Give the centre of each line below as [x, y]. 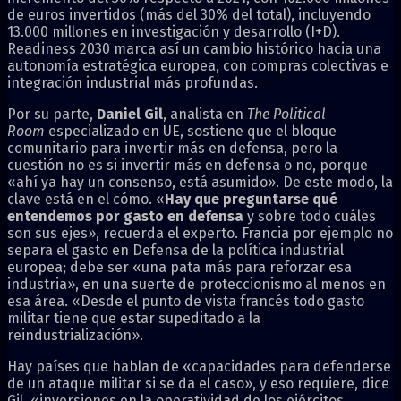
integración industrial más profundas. [132, 82]
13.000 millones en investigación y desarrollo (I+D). [174, 31]
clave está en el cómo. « [86, 199]
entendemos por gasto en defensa [125, 216]
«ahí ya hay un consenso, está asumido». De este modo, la [200, 182]
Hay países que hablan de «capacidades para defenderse [199, 366]
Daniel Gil [130, 114]
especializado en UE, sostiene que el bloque [191, 131]
